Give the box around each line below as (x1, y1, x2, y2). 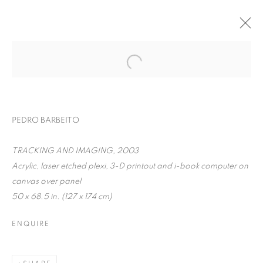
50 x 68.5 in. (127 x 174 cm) (12, 193, 112, 201)
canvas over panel (12, 177, 81, 186)
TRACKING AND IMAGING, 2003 (12, 147, 139, 155)
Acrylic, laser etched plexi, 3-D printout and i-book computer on (12, 162, 248, 170)
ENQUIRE (12, 220, 50, 227)
